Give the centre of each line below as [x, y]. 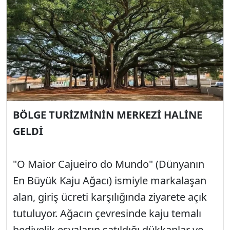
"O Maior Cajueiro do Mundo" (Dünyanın [109, 164]
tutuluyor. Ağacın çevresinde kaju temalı [107, 214]
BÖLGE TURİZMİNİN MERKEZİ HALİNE [108, 115]
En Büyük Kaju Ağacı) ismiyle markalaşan [110, 181]
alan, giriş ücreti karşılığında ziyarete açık [110, 197]
